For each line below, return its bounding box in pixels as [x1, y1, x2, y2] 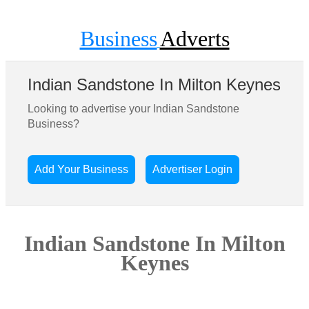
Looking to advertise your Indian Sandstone [28, 103, 240, 114]
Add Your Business [34, 163, 129, 175]
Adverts [159, 26, 230, 51]
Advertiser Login [152, 163, 233, 175]
